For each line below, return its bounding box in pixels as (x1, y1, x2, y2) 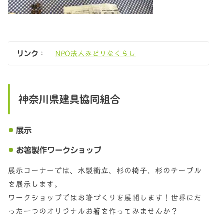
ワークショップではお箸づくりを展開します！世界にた (8, 193, 202, 202)
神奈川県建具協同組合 (18, 93, 120, 105)
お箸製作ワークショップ (15, 145, 101, 154)
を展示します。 (8, 180, 62, 188)
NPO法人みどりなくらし (55, 49, 136, 57)
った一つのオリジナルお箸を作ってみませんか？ (8, 207, 179, 216)
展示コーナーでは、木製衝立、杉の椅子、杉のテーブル (8, 166, 202, 175)
